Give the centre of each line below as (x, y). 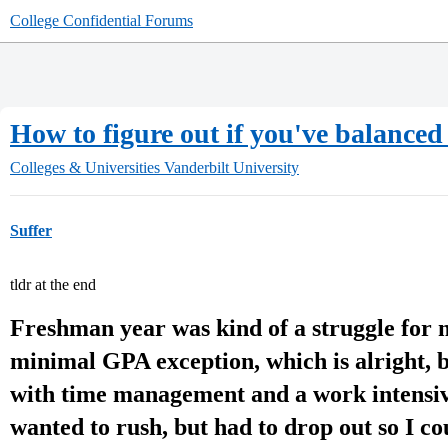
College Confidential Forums (101, 20)
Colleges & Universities (85, 167)
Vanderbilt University (231, 167)
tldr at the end (53, 284)
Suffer (31, 230)
